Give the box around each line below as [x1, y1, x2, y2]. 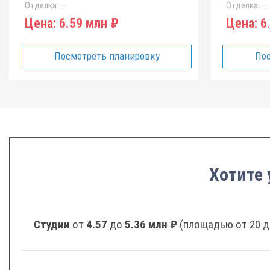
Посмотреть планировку [54, 50, 160, 62]
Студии [34, 218, 72, 231]
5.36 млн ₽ [125, 218, 177, 231]
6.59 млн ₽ [56, 16, 119, 31]
